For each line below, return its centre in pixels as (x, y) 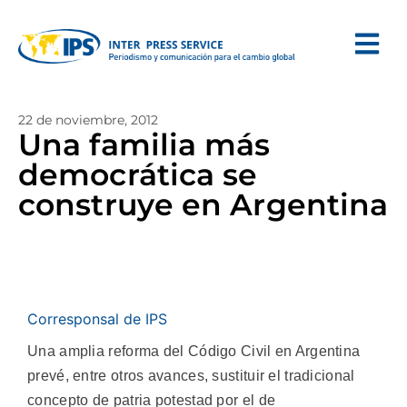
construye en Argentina (203, 204)
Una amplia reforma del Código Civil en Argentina (194, 351)
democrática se (138, 174)
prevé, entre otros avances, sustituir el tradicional (191, 376)
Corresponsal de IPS (97, 319)
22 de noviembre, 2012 (88, 120)
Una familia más (144, 144)
